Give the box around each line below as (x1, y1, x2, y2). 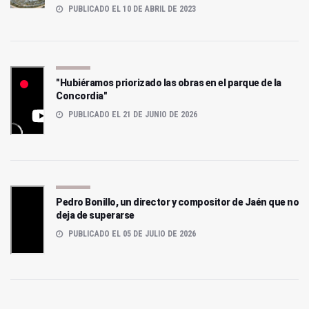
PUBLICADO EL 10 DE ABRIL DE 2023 (66, 4, 196, 14)
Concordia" (56, 90, 107, 102)
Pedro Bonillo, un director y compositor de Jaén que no (56, 197, 299, 208)
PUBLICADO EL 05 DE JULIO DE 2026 (66, 229, 196, 239)
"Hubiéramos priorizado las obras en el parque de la (56, 77, 281, 89)
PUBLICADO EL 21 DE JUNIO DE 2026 (66, 110, 197, 120)
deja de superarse (56, 210, 134, 221)
